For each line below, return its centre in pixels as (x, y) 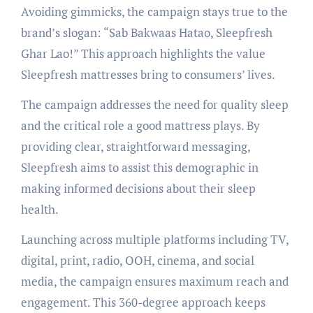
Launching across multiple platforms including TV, (154, 239)
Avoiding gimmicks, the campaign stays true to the (154, 11)
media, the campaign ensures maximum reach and (154, 281)
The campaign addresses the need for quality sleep (154, 104)
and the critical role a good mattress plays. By (140, 125)
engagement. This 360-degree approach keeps (143, 302)
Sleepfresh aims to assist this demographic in (139, 167)
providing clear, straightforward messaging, (135, 146)
